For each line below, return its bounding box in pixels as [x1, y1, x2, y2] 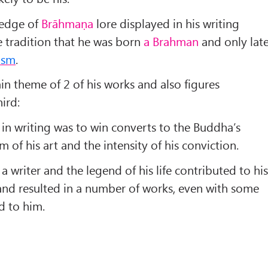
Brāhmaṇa [41, 14, 94, 31]
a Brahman [144, 32, 199, 49]
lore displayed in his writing [93, 14, 240, 31]
